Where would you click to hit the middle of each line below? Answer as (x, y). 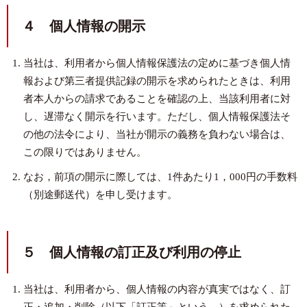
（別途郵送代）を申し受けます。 (100, 195)
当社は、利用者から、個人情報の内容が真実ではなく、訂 (157, 289)
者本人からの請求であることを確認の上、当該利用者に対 (157, 99)
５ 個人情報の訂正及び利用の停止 (132, 252)
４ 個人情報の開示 (84, 26)
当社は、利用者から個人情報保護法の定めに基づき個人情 (157, 63)
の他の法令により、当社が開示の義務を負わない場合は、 (157, 134)
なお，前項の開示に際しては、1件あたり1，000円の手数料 (160, 177)
